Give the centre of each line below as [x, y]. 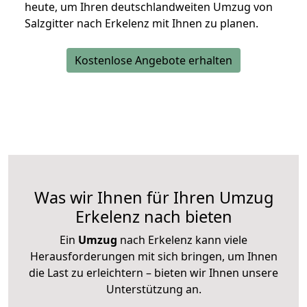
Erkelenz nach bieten [153, 217]
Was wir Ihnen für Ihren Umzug [153, 198]
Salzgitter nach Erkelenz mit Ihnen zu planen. [142, 24]
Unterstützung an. [153, 290]
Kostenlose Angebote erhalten [153, 61]
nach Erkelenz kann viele [182, 240]
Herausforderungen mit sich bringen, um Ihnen [153, 257]
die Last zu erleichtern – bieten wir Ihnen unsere [153, 273]
